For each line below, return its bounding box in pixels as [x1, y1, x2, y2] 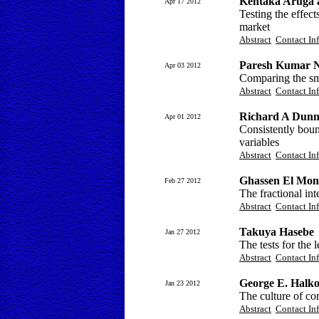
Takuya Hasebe [239, 226, 314, 238]
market [239, 21, 270, 33]
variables [239, 136, 279, 148]
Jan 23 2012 [164, 279, 200, 287]
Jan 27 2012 [164, 228, 200, 236]
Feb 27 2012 [164, 177, 201, 184]
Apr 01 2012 [164, 113, 201, 120]
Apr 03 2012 [164, 61, 201, 69]
